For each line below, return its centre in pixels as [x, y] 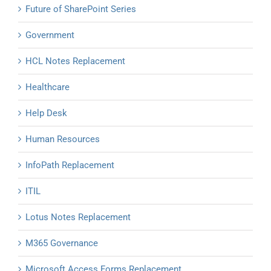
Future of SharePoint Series [81, 9]
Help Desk [46, 113]
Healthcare [47, 87]
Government [50, 35]
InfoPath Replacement [70, 165]
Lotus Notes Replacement [78, 217]
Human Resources [63, 139]
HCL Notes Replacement [75, 61]
